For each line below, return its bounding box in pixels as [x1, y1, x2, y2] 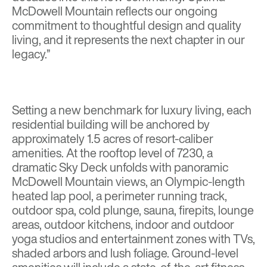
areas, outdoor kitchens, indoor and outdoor [12, 216, 234, 234]
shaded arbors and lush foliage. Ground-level [12, 244, 238, 262]
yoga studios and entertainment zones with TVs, [12, 230, 255, 248]
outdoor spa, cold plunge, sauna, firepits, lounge [12, 201, 254, 219]
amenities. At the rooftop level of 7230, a [12, 144, 213, 162]
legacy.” [12, 45, 51, 63]
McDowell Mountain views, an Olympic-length [12, 173, 245, 191]
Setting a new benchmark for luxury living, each [12, 101, 252, 119]
